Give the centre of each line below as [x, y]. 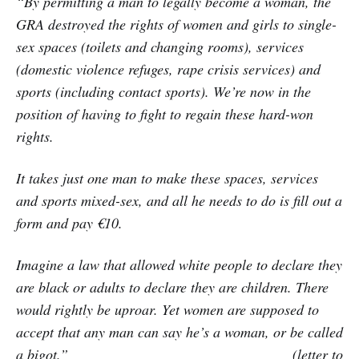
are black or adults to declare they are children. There [172, 286]
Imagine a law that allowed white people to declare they [179, 264]
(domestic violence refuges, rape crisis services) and [168, 69]
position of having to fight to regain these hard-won [165, 113]
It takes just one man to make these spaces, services [167, 177]
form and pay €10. [69, 222]
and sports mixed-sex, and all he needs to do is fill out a [179, 200]
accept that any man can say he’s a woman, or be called [179, 331]
